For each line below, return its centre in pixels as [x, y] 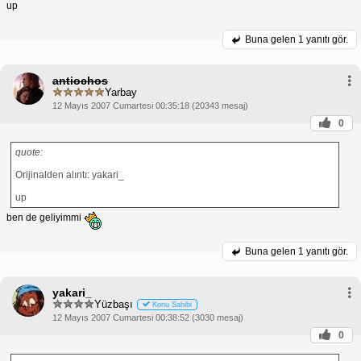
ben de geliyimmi [45, 217]
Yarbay [121, 93]
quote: [29, 152]
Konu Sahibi [172, 305]
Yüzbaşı [114, 305]
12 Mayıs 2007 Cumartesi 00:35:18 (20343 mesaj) [150, 105]
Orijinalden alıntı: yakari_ [70, 174]
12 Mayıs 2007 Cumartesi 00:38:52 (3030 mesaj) [148, 317]
